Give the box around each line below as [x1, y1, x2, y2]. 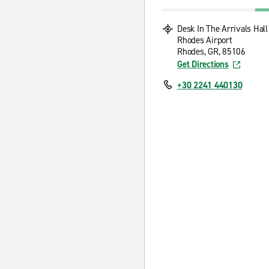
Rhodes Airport [177, 34, 232, 46]
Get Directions [177, 58, 229, 70]
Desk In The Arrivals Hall [177, 23, 268, 35]
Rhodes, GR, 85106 [177, 46, 246, 58]
